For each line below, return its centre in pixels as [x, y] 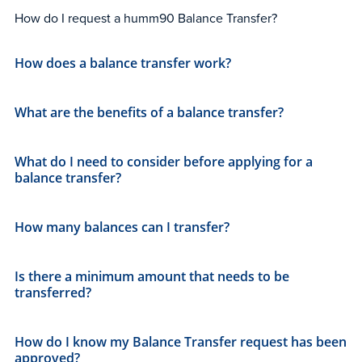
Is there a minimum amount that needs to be [152, 276]
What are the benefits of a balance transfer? [149, 112]
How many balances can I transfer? [122, 227]
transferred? [53, 292]
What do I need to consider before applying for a [164, 161]
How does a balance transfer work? [123, 63]
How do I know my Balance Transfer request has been [181, 341]
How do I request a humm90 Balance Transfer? [146, 17]
